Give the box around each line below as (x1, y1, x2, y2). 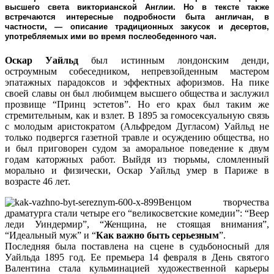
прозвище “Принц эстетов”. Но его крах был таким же (5, 99, 269, 110)
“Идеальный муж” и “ (5, 230, 96, 241)
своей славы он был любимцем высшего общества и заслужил (5, 88, 269, 99)
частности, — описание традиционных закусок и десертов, (5, 22, 269, 32)
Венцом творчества (158, 197, 269, 208)
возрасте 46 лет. (5, 176, 70, 187)
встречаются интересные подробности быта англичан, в (5, 12, 269, 22)
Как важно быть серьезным (96, 230, 219, 241)
